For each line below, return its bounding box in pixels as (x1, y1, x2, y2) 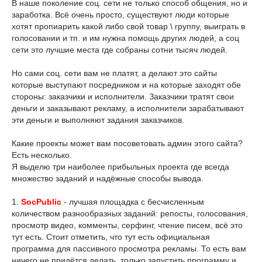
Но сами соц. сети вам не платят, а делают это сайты (12, 68, 217, 78)
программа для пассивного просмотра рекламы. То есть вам (12, 244, 246, 253)
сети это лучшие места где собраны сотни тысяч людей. (12, 45, 227, 54)
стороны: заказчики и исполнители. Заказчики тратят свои (12, 92, 234, 101)
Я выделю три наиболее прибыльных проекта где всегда (12, 162, 229, 171)
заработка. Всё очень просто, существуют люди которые (12, 10, 229, 19)
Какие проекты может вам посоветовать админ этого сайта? (12, 139, 243, 148)
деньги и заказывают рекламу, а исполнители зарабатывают (12, 104, 244, 113)
